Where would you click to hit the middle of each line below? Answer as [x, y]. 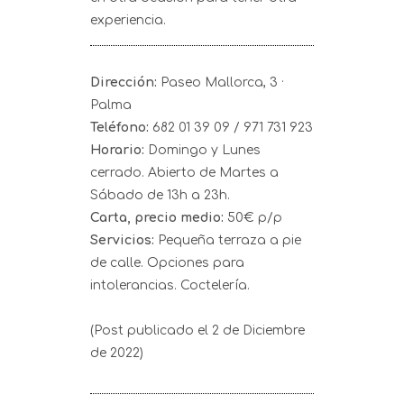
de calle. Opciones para [167, 263]
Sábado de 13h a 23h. [160, 195]
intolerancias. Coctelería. [170, 285]
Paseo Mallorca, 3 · [222, 83]
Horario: [119, 150]
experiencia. [128, 20]
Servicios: [122, 240]
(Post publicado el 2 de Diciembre [197, 331]
